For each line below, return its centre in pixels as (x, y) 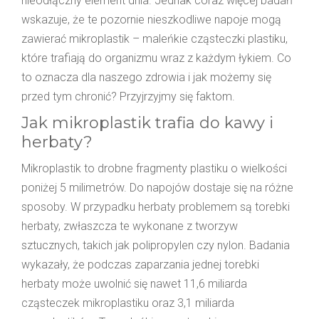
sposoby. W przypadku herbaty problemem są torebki (156, 206)
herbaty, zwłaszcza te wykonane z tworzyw (130, 226)
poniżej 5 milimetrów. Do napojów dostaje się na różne (157, 187)
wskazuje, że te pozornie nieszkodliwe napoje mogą (151, 19)
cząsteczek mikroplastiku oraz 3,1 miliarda (128, 303)
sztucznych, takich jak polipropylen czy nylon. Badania (156, 245)
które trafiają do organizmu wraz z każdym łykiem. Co (156, 58)
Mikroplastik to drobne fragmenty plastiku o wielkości (154, 168)
